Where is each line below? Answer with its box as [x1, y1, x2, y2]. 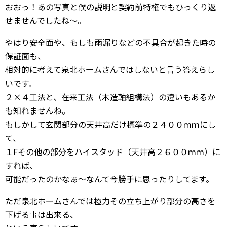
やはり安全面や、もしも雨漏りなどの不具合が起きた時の [5, 36, 216, 48]
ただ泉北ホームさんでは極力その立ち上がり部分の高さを [5, 195, 215, 207]
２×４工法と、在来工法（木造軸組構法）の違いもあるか [5, 91, 215, 103]
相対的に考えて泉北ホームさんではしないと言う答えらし [5, 63, 215, 75]
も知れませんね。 [5, 104, 70, 117]
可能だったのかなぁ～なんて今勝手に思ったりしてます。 [5, 173, 214, 185]
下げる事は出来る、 [5, 208, 78, 220]
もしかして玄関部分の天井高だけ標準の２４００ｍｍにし [5, 118, 216, 130]
